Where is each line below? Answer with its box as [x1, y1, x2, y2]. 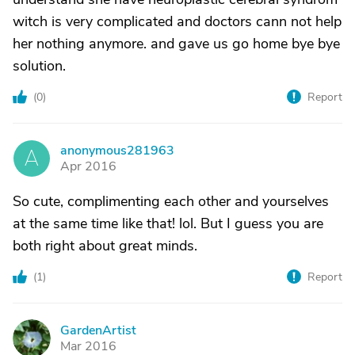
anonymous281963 [60, 142, 174, 159]
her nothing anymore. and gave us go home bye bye [13, 34, 340, 53]
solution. [13, 56, 66, 75]
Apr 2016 [60, 158, 116, 175]
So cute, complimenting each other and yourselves [13, 192, 329, 211]
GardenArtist [60, 322, 136, 339]
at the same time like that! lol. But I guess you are [13, 214, 323, 233]
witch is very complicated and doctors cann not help [13, 12, 342, 31]
